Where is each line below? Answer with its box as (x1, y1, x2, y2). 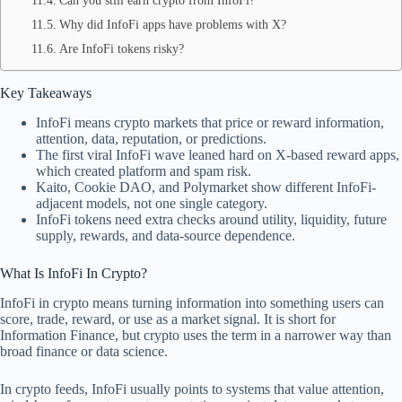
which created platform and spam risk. (36, 163, 251, 179)
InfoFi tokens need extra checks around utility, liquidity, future (36, 212, 387, 228)
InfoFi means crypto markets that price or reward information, (36, 115, 384, 131)
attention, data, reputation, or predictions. (36, 131, 267, 147)
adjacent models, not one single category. (36, 196, 267, 212)
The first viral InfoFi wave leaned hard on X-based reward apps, (36, 147, 399, 163)
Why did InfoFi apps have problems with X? (58, 17, 286, 32)
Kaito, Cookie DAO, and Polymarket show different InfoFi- (36, 179, 376, 196)
